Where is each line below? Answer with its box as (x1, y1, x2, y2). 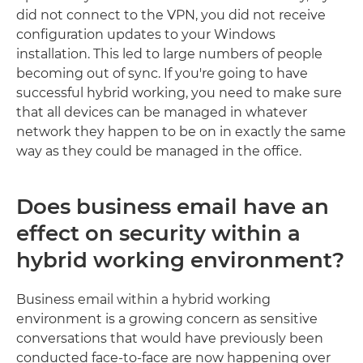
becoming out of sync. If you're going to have (16, 66, 308, 81)
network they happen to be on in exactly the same (16, 124, 346, 139)
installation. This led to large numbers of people (16, 46, 322, 62)
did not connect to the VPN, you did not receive (16, 7, 326, 23)
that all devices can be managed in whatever (16, 105, 307, 120)
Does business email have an (16, 194, 329, 220)
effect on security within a (16, 220, 301, 246)
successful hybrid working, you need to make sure (16, 85, 342, 100)
